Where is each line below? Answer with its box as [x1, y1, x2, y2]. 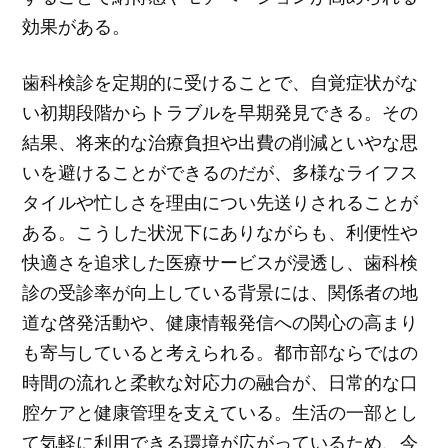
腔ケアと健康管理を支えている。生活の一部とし [22, 400, 419, 425]
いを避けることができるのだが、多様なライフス [22, 160, 419, 185]
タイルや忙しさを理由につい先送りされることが [22, 190, 419, 215]
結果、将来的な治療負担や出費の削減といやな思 [22, 130, 419, 155]
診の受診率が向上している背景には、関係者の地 [22, 280, 419, 305]
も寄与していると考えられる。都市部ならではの [22, 340, 419, 365]
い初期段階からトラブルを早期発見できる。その [22, 100, 419, 125]
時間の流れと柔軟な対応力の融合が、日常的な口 [22, 370, 419, 395]
